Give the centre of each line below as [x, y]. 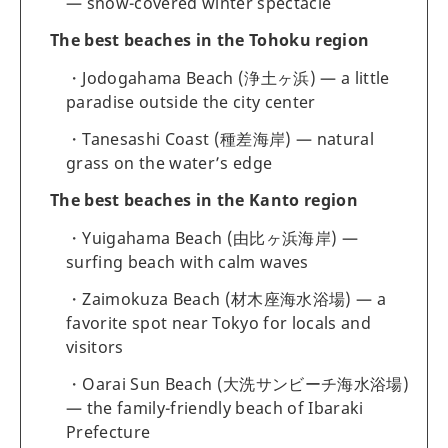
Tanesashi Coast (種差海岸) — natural [228, 138]
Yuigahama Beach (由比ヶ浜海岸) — [220, 237]
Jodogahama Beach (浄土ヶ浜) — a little [236, 77]
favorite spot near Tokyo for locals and [219, 322]
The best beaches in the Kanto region [204, 199]
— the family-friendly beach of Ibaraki [215, 407]
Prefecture [108, 431]
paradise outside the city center [191, 101]
